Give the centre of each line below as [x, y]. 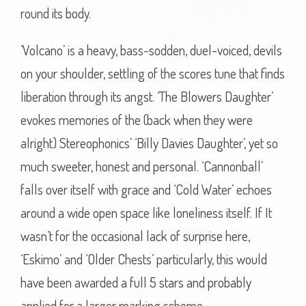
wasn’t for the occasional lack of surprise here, [135, 236]
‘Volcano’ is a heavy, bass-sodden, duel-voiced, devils [151, 50]
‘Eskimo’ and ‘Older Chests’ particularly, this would [144, 259]
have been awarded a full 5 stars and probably [136, 282]
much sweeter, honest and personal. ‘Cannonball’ [142, 166]
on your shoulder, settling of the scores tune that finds [153, 73]
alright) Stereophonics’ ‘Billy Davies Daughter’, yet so [149, 143]
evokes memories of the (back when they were [137, 120]
